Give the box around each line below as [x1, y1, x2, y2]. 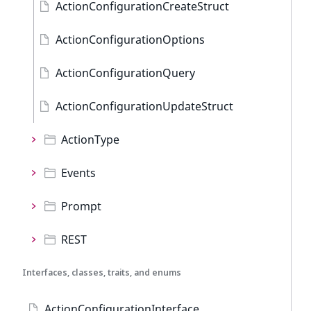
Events [61, 165, 96, 180]
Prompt [61, 199, 101, 214]
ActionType [61, 132, 119, 147]
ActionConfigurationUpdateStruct [56, 99, 233, 114]
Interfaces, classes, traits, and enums [22, 267, 181, 278]
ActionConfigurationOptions [56, 32, 205, 47]
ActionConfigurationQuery [56, 65, 195, 81]
